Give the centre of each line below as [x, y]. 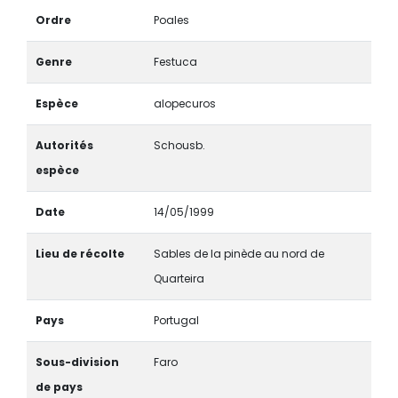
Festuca [175, 61]
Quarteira [179, 278]
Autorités [64, 145]
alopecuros [184, 103]
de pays [59, 386]
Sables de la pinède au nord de [239, 253]
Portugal [176, 320]
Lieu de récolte [80, 253]
